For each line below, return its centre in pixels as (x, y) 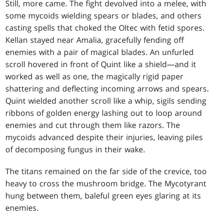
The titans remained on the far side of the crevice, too (106, 171)
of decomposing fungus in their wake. (75, 149)
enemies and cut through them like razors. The (93, 125)
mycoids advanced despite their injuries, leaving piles (104, 137)
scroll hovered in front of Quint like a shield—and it (101, 64)
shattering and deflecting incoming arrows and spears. (107, 88)
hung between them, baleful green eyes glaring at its (103, 195)
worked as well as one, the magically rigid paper (95, 76)
